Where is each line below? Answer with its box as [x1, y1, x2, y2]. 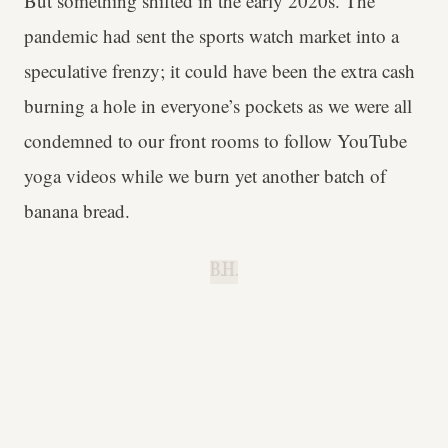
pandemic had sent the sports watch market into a [24, 22, 399, 48]
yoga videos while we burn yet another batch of [24, 162, 386, 188]
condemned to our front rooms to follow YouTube [24, 127, 407, 153]
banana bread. [24, 197, 136, 223]
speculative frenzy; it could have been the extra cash [24, 57, 415, 83]
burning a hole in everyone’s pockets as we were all [24, 92, 412, 118]
